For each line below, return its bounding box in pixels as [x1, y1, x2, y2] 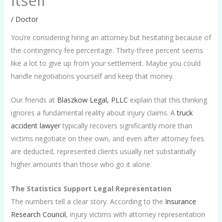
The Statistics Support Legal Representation [10, 183, 171, 193]
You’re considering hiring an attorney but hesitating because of [10, 33, 211, 43]
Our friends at [10, 95, 57, 105]
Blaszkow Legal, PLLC [56, 95, 128, 105]
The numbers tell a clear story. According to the [10, 196, 163, 206]
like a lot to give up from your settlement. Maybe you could [10, 58, 201, 68]
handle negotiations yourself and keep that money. [10, 71, 174, 81]
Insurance [163, 196, 196, 206]
